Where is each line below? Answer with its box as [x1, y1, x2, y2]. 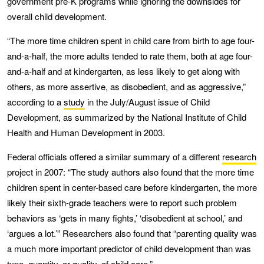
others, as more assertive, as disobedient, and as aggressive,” [7, 80, 246, 93]
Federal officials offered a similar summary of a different [7, 150, 222, 163]
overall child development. [7, 9, 107, 22]
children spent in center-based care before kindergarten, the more [7, 180, 257, 193]
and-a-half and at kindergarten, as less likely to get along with [7, 64, 240, 77]
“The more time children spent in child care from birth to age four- [7, 34, 255, 47]
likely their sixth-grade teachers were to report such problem [7, 196, 237, 209]
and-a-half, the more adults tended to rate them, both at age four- [7, 49, 253, 62]
